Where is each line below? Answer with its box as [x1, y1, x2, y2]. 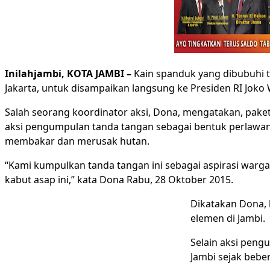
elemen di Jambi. [190, 212, 265, 225]
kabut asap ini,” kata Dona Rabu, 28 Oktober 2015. [5, 173, 233, 186]
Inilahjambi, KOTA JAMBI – [5, 67, 131, 80]
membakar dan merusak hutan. [5, 134, 149, 148]
